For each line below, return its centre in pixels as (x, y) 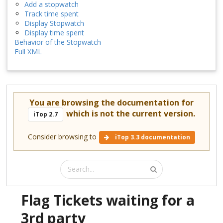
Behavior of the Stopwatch (58, 42)
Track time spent (52, 13)
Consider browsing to (63, 136)
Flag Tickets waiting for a (108, 200)
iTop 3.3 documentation (152, 137)
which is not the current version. (129, 113)
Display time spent (54, 32)
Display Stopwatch (54, 23)
